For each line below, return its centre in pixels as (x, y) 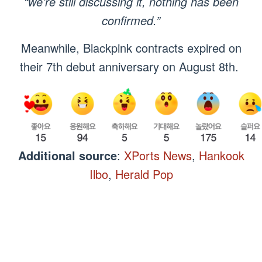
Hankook (221, 156)
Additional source (67, 156)
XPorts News (158, 156)
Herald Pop (144, 174)
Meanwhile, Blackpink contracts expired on (131, 48)
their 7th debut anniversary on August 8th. (131, 67)
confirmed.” (131, 20)
